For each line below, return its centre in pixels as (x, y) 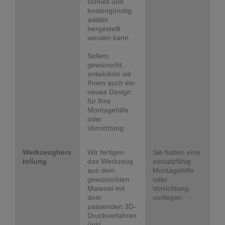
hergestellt (104, 28)
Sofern (98, 55)
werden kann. (109, 37)
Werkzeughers (47, 152)
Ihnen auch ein (111, 83)
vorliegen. (168, 197)
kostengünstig (110, 10)
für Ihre (99, 101)
